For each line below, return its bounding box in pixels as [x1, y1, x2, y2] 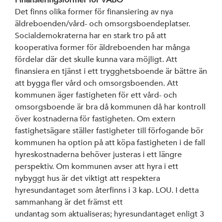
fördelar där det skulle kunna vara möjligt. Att [15, 54, 177, 64]
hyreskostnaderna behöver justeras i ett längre [15, 149, 182, 160]
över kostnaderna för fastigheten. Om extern [15, 113, 175, 124]
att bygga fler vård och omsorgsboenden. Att [15, 78, 178, 88]
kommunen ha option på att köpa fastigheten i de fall [15, 137, 205, 148]
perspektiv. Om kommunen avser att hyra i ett [15, 161, 178, 171]
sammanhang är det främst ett [15, 197, 123, 207]
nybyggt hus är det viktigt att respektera [15, 173, 160, 183]
